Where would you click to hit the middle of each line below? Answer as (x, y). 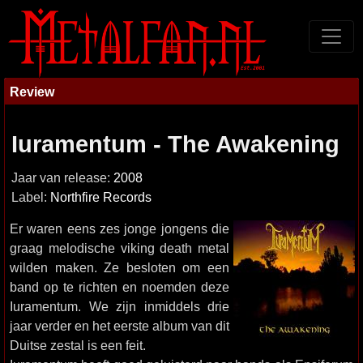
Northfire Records (101, 197)
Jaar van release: (62, 178)
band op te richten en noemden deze (120, 287)
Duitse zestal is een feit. (78, 345)
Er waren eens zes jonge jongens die (120, 228)
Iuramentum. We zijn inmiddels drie (120, 306)
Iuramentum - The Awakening (175, 144)
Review (32, 92)
